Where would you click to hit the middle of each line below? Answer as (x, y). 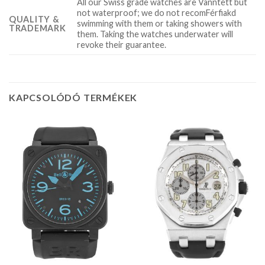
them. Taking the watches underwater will (155, 34)
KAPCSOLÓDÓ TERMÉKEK (73, 98)
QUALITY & (34, 20)
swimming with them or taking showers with (160, 24)
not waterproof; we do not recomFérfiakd (157, 13)
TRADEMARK (38, 28)
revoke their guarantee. (122, 45)
